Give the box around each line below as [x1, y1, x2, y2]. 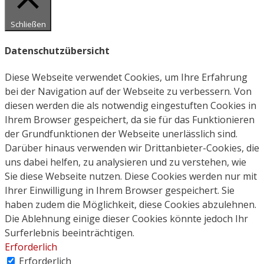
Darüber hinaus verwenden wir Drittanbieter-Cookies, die [5, 141, 259, 155]
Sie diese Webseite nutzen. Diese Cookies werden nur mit [5, 170, 257, 183]
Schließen [10, 18, 46, 29]
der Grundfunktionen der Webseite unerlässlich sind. [5, 127, 237, 141]
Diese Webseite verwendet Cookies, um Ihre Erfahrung [5, 71, 247, 84]
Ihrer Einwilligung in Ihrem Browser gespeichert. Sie [5, 184, 235, 197]
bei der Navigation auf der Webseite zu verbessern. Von [5, 85, 252, 98]
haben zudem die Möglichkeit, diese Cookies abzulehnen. [5, 198, 256, 212]
